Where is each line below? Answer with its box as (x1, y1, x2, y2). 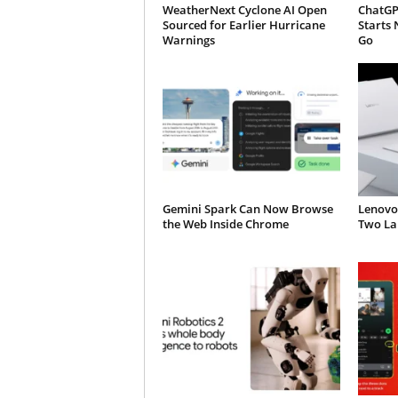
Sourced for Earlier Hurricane (162, 17, 325, 33)
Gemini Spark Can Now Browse (162, 201, 333, 217)
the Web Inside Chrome (162, 216, 289, 232)
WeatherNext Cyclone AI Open (162, 2, 327, 18)
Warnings (162, 32, 215, 48)
